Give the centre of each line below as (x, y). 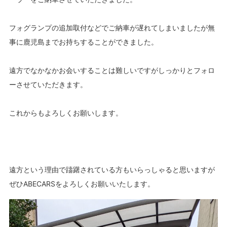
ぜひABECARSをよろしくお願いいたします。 (82, 183)
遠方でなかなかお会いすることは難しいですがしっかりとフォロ (112, 70)
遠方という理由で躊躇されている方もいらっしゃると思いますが (112, 169)
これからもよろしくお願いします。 (66, 112)
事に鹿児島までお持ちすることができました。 (83, 42)
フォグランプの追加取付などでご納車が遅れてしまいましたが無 (112, 27)
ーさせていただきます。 (48, 84)
